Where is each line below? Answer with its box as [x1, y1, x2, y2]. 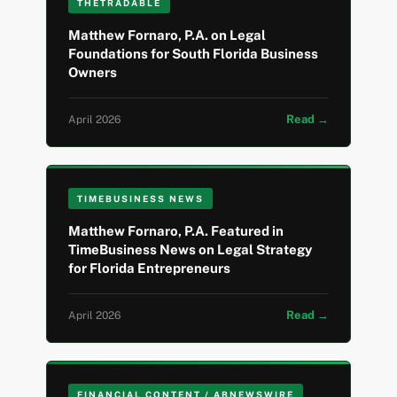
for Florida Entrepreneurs [68, 261, 231, 276]
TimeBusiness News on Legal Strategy [68, 242, 313, 258]
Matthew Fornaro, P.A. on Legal [68, 27, 267, 43]
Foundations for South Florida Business [68, 46, 319, 62]
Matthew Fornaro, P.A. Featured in [68, 223, 284, 239]
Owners [68, 65, 118, 81]
